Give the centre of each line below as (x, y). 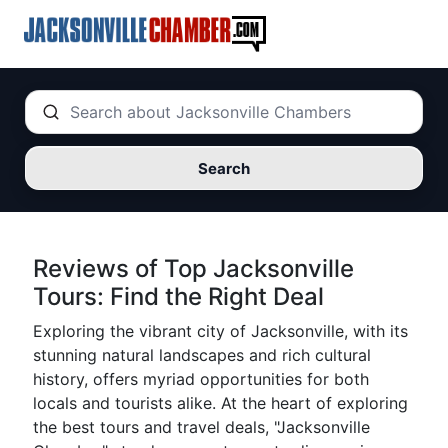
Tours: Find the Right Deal (178, 296)
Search (224, 168)
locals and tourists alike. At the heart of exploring (220, 403)
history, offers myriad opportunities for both (201, 379)
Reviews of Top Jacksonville (193, 268)
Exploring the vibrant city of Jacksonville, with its (220, 331)
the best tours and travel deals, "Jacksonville (201, 427)
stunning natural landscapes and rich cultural (202, 355)
